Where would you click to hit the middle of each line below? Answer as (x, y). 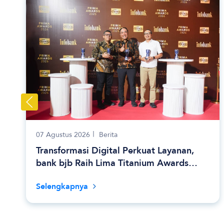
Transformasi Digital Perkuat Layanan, (115, 150)
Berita (108, 134)
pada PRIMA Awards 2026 (91, 175)
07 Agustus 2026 (63, 134)
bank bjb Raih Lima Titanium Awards (112, 163)
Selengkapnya (62, 186)
